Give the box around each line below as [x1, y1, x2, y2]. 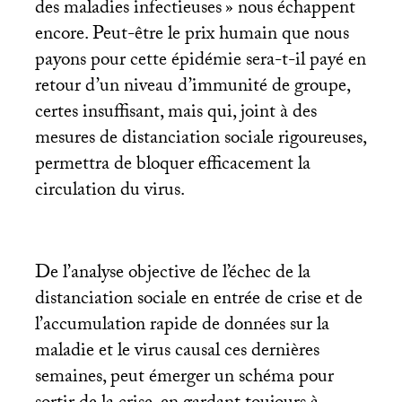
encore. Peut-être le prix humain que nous [34, 20, 349, 53]
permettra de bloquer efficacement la [34, 150, 310, 183]
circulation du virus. [34, 176, 185, 209]
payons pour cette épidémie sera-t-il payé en [34, 46, 366, 79]
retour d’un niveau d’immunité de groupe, [34, 72, 350, 105]
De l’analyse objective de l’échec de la [34, 258, 310, 292]
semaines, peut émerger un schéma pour [34, 363, 334, 396]
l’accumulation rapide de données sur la [34, 310, 329, 344]
